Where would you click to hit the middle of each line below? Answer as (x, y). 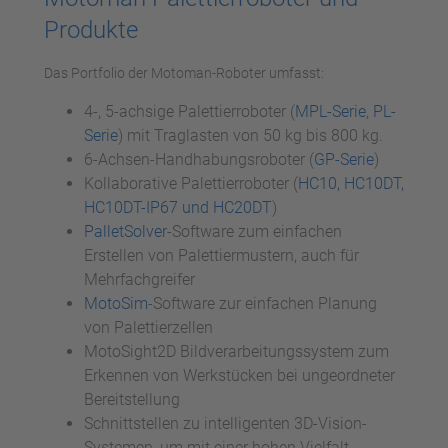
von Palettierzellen (148, 327)
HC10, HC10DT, (351, 183)
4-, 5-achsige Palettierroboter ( (189, 111)
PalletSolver (125, 231)
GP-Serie (344, 159)
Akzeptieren (218, 13)
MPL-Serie (330, 111)
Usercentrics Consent (265, 49)
